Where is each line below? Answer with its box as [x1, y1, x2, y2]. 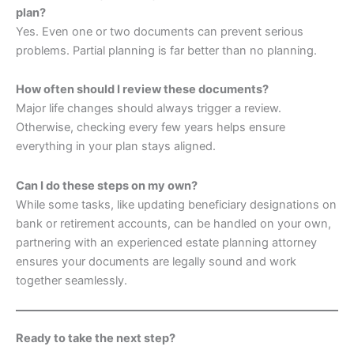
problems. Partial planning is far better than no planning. [16, 43, 317, 58]
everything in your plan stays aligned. [16, 139, 216, 154]
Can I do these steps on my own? [16, 178, 198, 193]
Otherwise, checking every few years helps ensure [16, 120, 285, 135]
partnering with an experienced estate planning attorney [16, 235, 317, 250]
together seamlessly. [16, 273, 127, 288]
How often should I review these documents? [16, 82, 269, 97]
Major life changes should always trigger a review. [16, 101, 281, 116]
